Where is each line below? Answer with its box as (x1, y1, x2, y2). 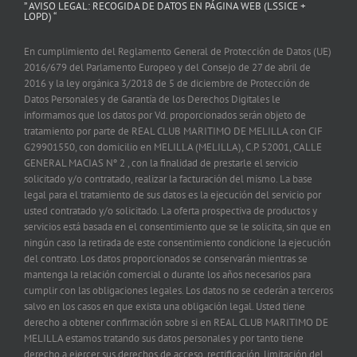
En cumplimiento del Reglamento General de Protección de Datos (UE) (24, 44, 331, 58)
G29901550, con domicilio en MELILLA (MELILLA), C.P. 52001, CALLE (24, 139, 322, 154)
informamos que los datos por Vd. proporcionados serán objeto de (24, 108, 306, 122)
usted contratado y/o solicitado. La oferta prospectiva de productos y (24, 203, 317, 218)
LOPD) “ (24, 9, 57, 23)
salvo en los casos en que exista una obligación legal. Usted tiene (24, 299, 305, 313)
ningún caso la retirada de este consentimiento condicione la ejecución (24, 235, 331, 249)
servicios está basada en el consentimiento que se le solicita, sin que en (24, 219, 331, 233)
